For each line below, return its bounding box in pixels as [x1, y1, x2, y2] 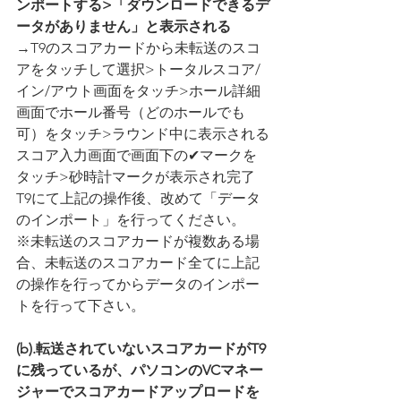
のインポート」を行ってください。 [16, 210, 245, 228]
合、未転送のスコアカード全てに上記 [16, 253, 260, 271]
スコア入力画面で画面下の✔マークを [16, 146, 257, 164]
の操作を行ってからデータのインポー [16, 275, 260, 293]
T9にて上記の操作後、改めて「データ [16, 189, 260, 207]
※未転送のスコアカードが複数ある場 [16, 232, 260, 250]
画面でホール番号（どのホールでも [16, 103, 245, 121]
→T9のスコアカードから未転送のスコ [16, 38, 260, 56]
